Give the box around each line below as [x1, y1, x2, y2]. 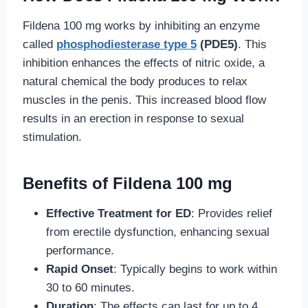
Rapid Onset [45, 262, 113, 276]
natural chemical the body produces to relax [22, 74, 247, 88]
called [22, 37, 56, 51]
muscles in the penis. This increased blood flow [22, 93, 266, 107]
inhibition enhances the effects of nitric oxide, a [22, 56, 265, 69]
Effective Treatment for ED [45, 206, 191, 220]
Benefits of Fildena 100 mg [22, 173, 232, 192]
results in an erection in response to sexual [22, 111, 244, 125]
